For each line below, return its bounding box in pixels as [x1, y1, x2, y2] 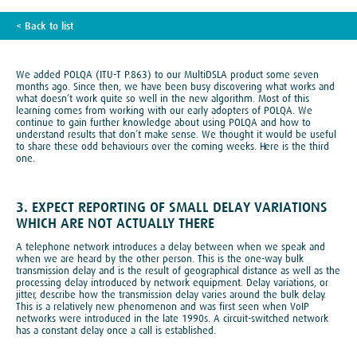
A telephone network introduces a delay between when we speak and [16, 241, 325, 253]
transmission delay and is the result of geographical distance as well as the [16, 265, 340, 277]
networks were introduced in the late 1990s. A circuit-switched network [16, 312, 328, 324]
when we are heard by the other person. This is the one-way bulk [16, 253, 304, 265]
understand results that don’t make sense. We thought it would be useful [16, 128, 336, 141]
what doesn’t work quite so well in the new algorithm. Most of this [16, 92, 309, 105]
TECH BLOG [131, 37, 226, 61]
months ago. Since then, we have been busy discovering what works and [16, 80, 335, 93]
